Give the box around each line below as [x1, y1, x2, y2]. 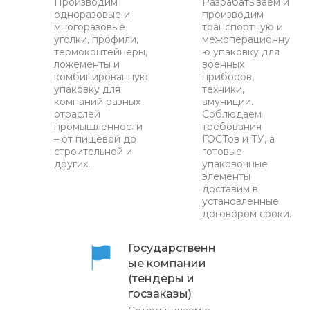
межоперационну [202, 33, 290, 46]
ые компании [128, 256, 206, 270]
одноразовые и [54, 8, 130, 21]
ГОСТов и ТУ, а [202, 132, 275, 145]
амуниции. [202, 95, 253, 108]
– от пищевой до [54, 132, 136, 145]
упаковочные [202, 157, 268, 170]
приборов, [202, 70, 254, 83]
